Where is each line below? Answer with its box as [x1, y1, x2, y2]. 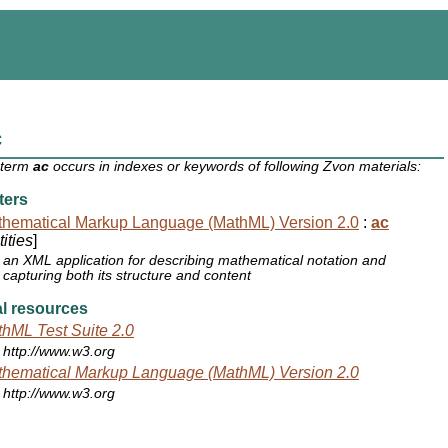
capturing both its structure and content [3, 268, 252, 284]
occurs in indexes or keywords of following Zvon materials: [49, 159, 422, 175]
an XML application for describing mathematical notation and [3, 253, 387, 269]
